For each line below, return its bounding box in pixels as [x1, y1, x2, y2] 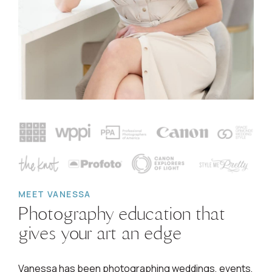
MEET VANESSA [18, 188, 91, 200]
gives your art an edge [18, 221, 182, 245]
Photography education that [18, 202, 225, 226]
